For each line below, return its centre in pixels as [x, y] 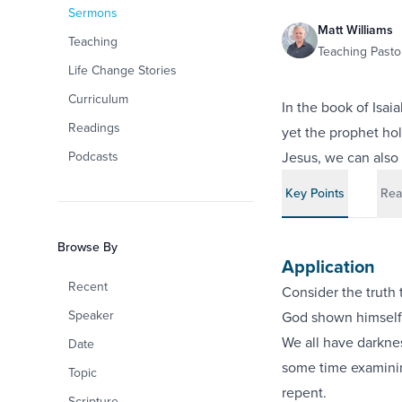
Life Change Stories [122, 70]
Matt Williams [355, 30]
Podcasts [93, 156]
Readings [94, 127]
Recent [88, 286]
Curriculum [98, 99]
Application [328, 266]
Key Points [315, 193]
